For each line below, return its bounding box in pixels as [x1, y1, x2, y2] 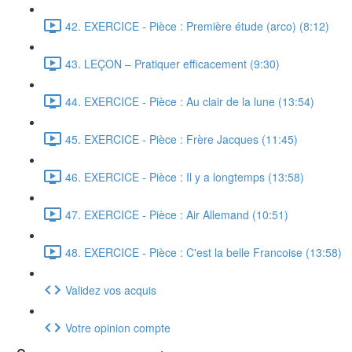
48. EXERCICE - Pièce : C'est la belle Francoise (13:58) [65, 244, 342, 260]
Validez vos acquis [65, 281, 156, 298]
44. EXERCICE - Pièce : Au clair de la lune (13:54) [65, 93, 314, 109]
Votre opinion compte [65, 319, 170, 335]
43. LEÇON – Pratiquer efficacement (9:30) [65, 55, 280, 71]
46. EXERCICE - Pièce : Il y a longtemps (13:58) [65, 168, 304, 185]
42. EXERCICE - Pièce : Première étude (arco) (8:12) [65, 17, 329, 34]
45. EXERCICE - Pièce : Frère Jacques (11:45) [65, 130, 298, 147]
